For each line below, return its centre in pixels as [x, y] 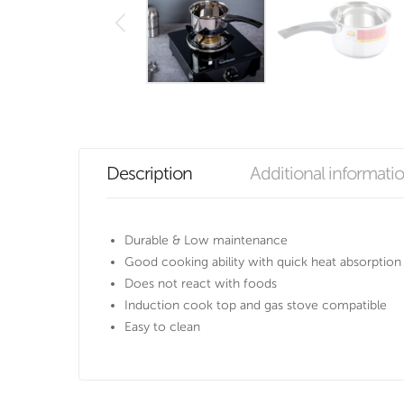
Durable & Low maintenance [206, 241]
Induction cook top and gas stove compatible [256, 306]
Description [149, 174]
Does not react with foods [201, 284]
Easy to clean [162, 327]
